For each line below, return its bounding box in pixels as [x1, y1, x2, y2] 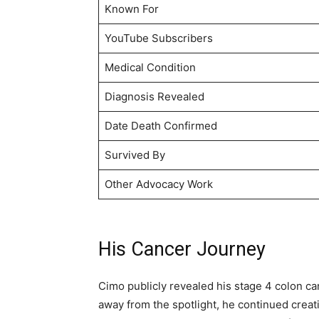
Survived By [104, 148, 165, 162]
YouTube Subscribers [104, 31, 213, 45]
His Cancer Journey [98, 238, 266, 261]
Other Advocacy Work [104, 177, 213, 191]
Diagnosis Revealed [104, 90, 204, 103]
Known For [104, 2, 159, 16]
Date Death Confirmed [104, 119, 217, 132]
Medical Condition [104, 61, 196, 74]
